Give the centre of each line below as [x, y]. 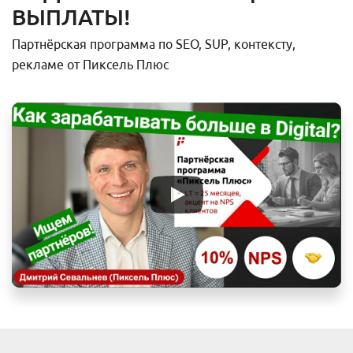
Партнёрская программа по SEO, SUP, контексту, [154, 44]
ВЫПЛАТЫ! [71, 17]
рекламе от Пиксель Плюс [90, 64]
